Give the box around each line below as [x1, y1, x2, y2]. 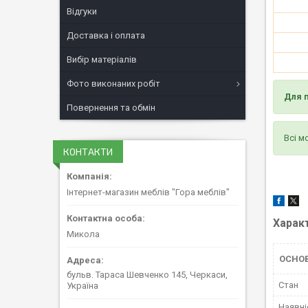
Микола [67, 228, 100, 239]
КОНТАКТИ [63, 146, 113, 157]
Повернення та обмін [67, 102, 155, 113]
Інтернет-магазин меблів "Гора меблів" [67, 186, 230, 197]
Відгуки [67, 6, 97, 16]
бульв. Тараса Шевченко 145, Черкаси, [67, 269, 228, 280]
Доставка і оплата [67, 30, 145, 41]
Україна [67, 280, 98, 291]
